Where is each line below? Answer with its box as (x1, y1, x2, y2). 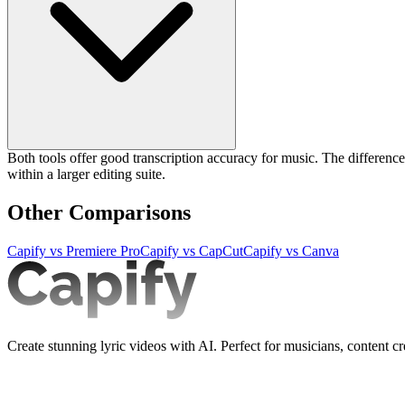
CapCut (199, 242, 243, 259)
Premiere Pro (66, 242, 140, 259)
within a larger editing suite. (7, 166, 165, 183)
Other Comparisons (7, 201, 191, 224)
